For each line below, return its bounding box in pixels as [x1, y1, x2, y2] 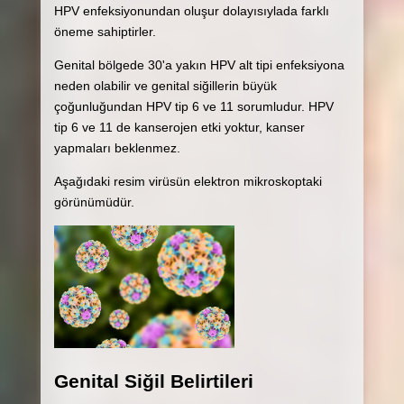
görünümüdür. [53, 195, 134, 210]
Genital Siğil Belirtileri [53, 370, 253, 391]
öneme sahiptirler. [53, 24, 156, 40]
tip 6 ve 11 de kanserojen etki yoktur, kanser [53, 120, 305, 135]
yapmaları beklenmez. [53, 141, 180, 156]
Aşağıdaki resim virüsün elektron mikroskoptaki [53, 174, 322, 189]
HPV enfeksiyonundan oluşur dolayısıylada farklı [53, 4, 329, 19]
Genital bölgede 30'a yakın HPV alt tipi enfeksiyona [53, 58, 344, 73]
